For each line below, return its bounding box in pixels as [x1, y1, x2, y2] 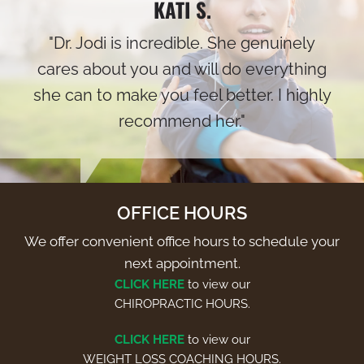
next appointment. [123, 254, 240, 271]
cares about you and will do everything [37, 58, 327, 79]
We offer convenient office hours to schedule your [24, 232, 340, 249]
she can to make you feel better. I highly [32, 84, 331, 105]
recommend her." [119, 110, 245, 131]
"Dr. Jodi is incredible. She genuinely [49, 32, 315, 53]
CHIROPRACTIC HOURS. [114, 296, 250, 311]
